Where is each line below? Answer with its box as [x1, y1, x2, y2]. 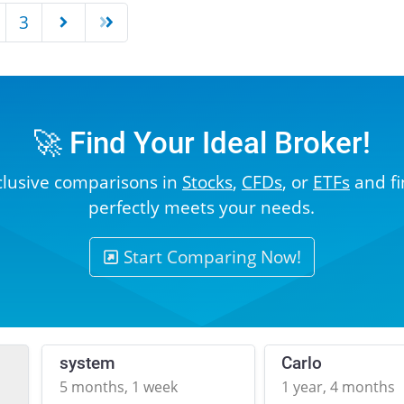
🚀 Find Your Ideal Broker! [32, 126, 372, 161]
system [60, 353, 116, 374]
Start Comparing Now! [119, 245, 302, 269]
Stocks [181, 170, 233, 194]
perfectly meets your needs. [88, 196, 316, 219]
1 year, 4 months [281, 377, 396, 398]
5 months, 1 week [60, 377, 179, 398]
